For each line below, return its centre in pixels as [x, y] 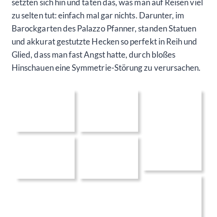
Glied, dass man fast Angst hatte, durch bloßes [94, 54]
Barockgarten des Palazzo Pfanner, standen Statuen [104, 28]
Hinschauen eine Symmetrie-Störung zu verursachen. [106, 67]
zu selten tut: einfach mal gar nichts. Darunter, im [98, 15]
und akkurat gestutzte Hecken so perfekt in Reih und [105, 41]
